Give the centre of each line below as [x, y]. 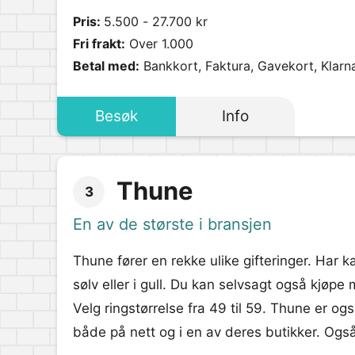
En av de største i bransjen [172, 224]
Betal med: [106, 66]
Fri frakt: [99, 44]
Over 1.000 [159, 44]
